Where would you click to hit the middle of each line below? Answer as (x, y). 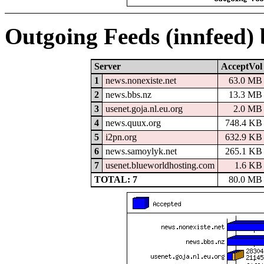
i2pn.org (121, 137)
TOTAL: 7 (115, 180)
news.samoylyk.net (141, 151)
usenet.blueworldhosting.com (160, 166)
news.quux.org (133, 123)
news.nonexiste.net (141, 81)
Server (107, 67)
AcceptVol (242, 67)
